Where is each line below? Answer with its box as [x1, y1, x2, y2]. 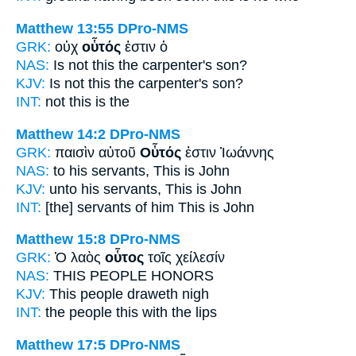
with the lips [138, 304, 217, 321]
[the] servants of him [41, 199, 178, 215]
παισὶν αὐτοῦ [55, 144, 140, 161]
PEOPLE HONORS [86, 268, 214, 284]
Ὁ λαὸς [55, 250, 105, 266]
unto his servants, [45, 180, 165, 197]
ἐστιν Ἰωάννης [181, 144, 274, 161]
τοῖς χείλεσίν [144, 250, 225, 266]
